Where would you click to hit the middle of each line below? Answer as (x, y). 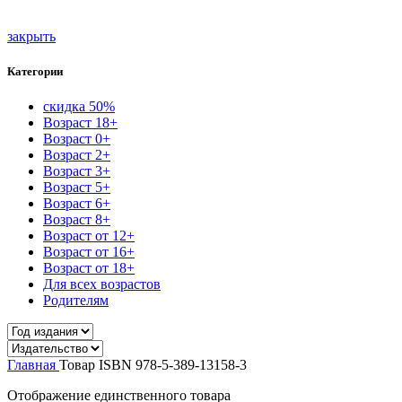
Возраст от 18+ (89, 267)
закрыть (31, 36)
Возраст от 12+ (89, 235)
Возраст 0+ (77, 138)
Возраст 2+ (77, 154)
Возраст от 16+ (89, 251)
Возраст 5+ (77, 187)
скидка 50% (79, 106)
